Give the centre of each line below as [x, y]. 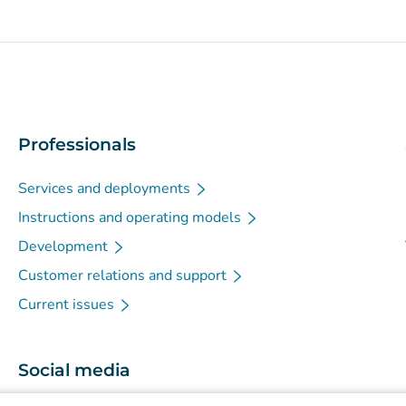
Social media [74, 370]
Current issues [66, 304]
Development [63, 246]
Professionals [77, 145]
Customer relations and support [122, 275]
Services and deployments [104, 188]
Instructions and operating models [129, 217]
